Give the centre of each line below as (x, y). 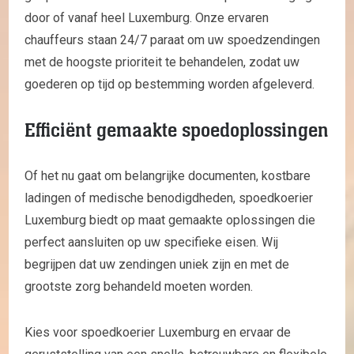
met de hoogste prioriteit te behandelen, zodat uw (162, 62)
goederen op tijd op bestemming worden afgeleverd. (169, 84)
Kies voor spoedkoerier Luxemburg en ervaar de (158, 332)
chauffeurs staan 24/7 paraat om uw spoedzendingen (172, 40)
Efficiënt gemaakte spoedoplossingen (177, 130)
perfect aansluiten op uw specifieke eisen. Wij (151, 242)
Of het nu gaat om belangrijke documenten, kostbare (168, 175)
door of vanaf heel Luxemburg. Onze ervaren (147, 17)
